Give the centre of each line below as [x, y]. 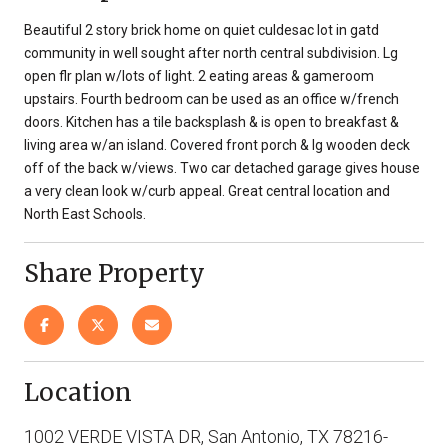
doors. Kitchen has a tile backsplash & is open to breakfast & [211, 121]
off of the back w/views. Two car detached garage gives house [222, 167]
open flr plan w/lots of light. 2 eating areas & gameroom [199, 75]
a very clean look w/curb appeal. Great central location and [207, 190]
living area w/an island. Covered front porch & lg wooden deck [217, 144]
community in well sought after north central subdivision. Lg [211, 52]
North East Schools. [85, 213]
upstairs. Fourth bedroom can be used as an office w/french [211, 98]
